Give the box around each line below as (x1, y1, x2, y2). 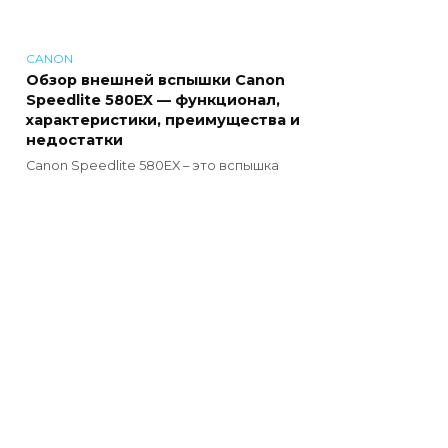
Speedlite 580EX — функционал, (26, 91, 280, 109)
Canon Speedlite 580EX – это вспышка (26, 157, 279, 173)
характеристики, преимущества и (26, 111, 300, 129)
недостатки (26, 131, 123, 149)
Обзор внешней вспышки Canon (26, 71, 285, 89)
